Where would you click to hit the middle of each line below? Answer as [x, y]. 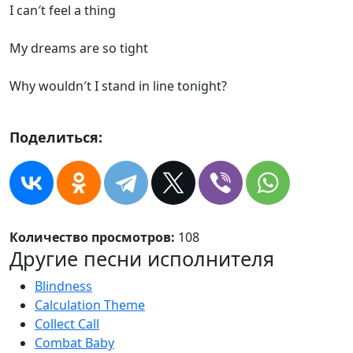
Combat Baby [74, 343]
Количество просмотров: [94, 237]
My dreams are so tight [79, 48]
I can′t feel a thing [63, 10]
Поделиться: [56, 137]
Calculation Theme [90, 305]
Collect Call [67, 324]
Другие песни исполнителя [142, 258]
